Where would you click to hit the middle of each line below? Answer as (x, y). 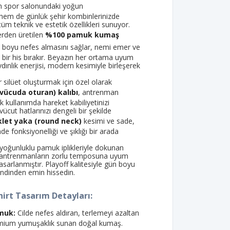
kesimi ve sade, (108, 121)
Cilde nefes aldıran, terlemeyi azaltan (78, 213)
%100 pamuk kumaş (82, 35)
